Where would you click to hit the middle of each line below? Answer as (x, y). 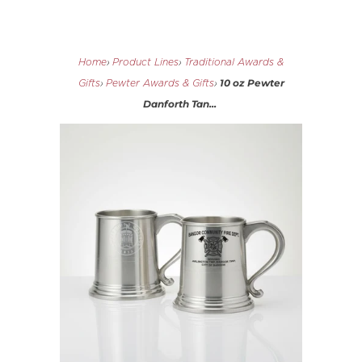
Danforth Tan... (180, 104)
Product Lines (145, 63)
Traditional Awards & (234, 63)
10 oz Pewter (252, 83)
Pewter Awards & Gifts (160, 84)
